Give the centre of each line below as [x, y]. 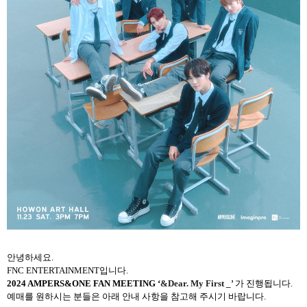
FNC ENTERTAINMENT [53, 270]
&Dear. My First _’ [197, 283]
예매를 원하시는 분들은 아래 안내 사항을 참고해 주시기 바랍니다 [135, 296]
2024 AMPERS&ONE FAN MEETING [82, 283]
